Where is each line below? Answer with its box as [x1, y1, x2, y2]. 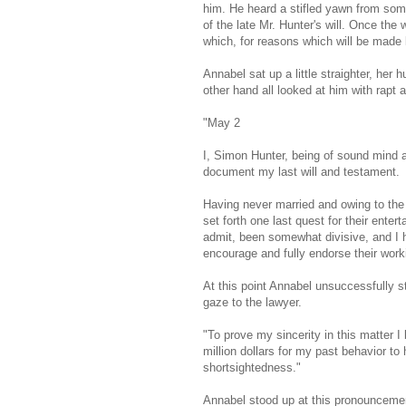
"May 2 [203, 116, 240, 130]
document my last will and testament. [203, 165, 400, 179]
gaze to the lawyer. [203, 295, 302, 310]
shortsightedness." [203, 361, 301, 375]
